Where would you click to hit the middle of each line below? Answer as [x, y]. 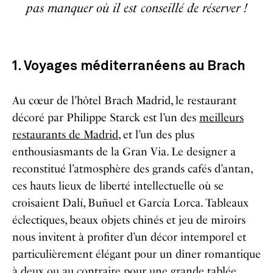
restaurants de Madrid [65, 135]
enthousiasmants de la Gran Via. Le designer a [124, 152]
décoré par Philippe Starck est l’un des [106, 118]
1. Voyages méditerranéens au [110, 66]
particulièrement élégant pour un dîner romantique [136, 254]
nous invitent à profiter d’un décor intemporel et [129, 237]
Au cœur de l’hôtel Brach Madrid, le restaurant [124, 101]
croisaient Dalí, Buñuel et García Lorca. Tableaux [130, 203]
